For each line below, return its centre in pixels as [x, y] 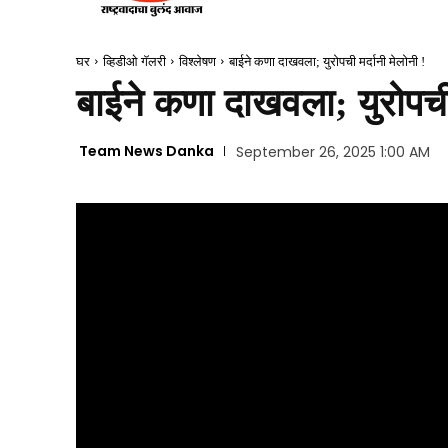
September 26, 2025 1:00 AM [332, 152]
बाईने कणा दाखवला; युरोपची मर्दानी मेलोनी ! [327, 61]
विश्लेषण [197, 61]
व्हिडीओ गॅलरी [134, 61]
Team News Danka [146, 151]
